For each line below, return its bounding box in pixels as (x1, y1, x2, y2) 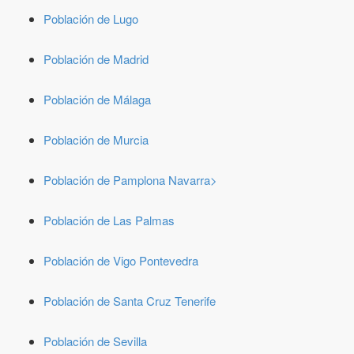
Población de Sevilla (43, 333, 147, 349)
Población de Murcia (43, 131, 149, 148)
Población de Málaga (43, 91, 151, 107)
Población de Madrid (43, 51, 149, 67)
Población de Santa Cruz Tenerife (43, 292, 216, 309)
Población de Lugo (43, 10, 138, 27)
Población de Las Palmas (43, 212, 175, 228)
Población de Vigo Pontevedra (43, 252, 198, 269)
